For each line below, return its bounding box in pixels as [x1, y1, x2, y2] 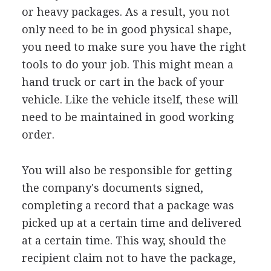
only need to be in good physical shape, [21, 22, 232, 36]
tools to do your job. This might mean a [21, 57, 233, 71]
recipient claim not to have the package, [21, 251, 236, 264]
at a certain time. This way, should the [21, 233, 226, 247]
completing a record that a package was [21, 198, 234, 212]
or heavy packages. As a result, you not [21, 5, 230, 18]
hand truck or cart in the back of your [21, 75, 224, 88]
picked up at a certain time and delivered [21, 216, 241, 229]
